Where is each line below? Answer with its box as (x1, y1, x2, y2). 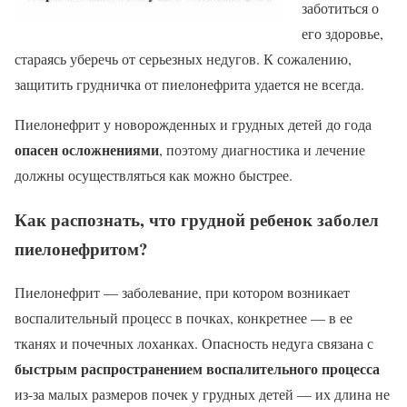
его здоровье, (302, 23, 383, 43)
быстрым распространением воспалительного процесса (15, 358, 380, 380)
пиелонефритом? (15, 235, 147, 261)
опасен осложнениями (15, 138, 159, 160)
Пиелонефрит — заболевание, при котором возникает (15, 283, 350, 303)
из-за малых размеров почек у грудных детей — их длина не (15, 384, 390, 404)
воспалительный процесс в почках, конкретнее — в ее (15, 308, 352, 328)
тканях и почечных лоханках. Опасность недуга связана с (15, 333, 373, 353)
